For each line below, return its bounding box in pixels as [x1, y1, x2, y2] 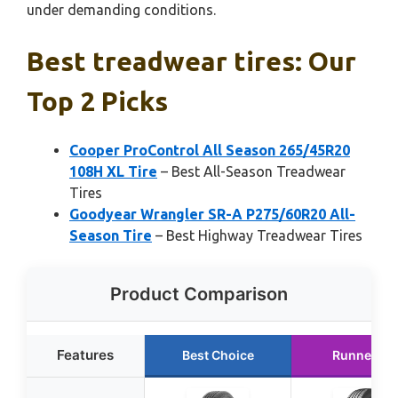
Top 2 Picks [27, 86, 168, 116]
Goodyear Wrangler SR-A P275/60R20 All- [69, 206, 355, 222]
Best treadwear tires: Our [27, 46, 356, 76]
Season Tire [69, 227, 152, 243]
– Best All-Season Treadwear [157, 163, 346, 179]
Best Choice [181, 347, 254, 362]
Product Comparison [110, 283, 288, 305]
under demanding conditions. [27, 2, 216, 18]
